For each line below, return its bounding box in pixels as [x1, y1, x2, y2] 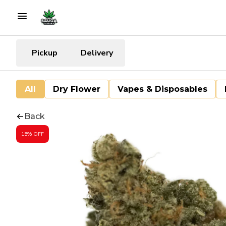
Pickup [31, 47, 58, 59]
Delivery [81, 47, 113, 59]
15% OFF [21, 130, 44, 138]
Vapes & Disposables [118, 84, 207, 94]
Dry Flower [53, 84, 100, 94]
